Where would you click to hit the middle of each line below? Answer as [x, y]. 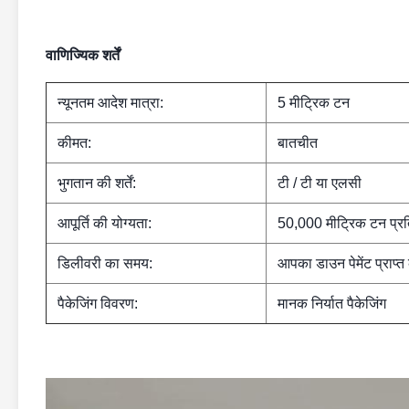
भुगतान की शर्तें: [97, 183]
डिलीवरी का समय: [105, 263]
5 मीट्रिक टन [314, 103]
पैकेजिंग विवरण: [98, 304]
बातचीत [298, 143]
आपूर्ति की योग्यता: [105, 223]
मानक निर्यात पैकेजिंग [332, 304]
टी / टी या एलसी [320, 183]
